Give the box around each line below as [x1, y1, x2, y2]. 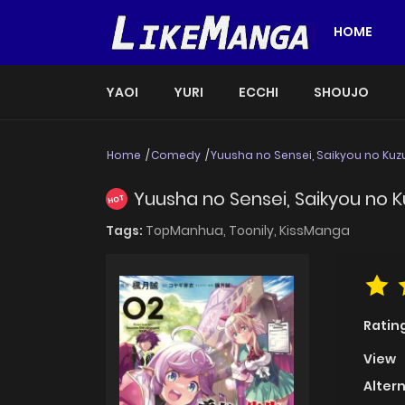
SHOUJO [314, 82, 369, 101]
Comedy [151, 146, 201, 163]
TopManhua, [146, 221, 229, 240]
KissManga [279, 221, 350, 240]
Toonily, [229, 221, 279, 240]
